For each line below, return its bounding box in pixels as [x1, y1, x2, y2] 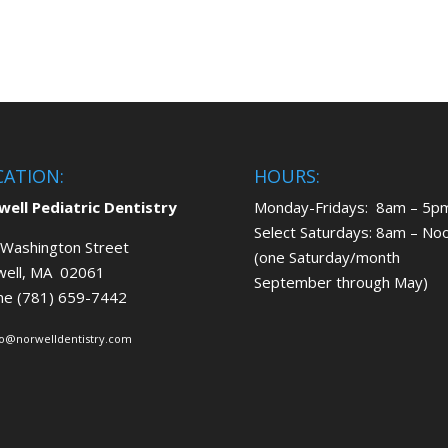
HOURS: [253, 163, 320, 188]
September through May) [253, 271, 428, 292]
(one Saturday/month [253, 246, 400, 267]
